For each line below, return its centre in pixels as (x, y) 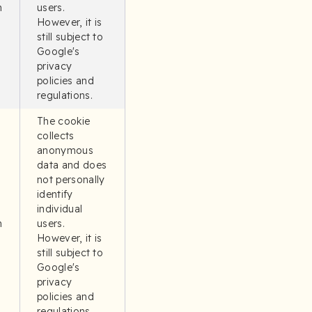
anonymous (65, 150)
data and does (72, 165)
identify (55, 194)
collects (56, 136)
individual (60, 209)
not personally (71, 180)
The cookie (64, 121)
